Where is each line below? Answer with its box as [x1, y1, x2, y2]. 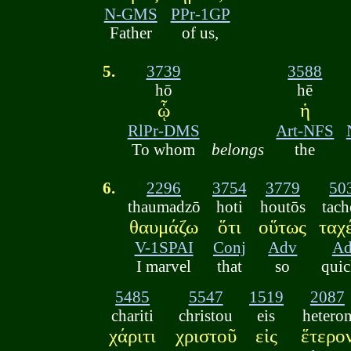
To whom [132, 140, 196, 159]
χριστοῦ [175, 324, 237, 346]
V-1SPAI [134, 238, 194, 257]
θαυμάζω [129, 216, 199, 238]
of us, [182, 24, 219, 42]
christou [179, 306, 233, 324]
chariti [111, 306, 154, 324]
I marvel [136, 257, 192, 276]
